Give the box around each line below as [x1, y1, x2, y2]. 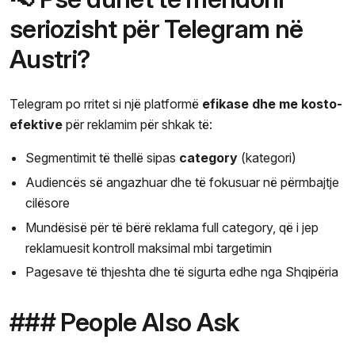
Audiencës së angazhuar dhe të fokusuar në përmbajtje [25, 174, 339, 190]
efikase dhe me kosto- [202, 96, 342, 113]
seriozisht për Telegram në [10, 13, 303, 45]
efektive [10, 116, 63, 133]
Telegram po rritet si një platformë [10, 96, 202, 113]
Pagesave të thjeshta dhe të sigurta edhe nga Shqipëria [25, 264, 338, 281]
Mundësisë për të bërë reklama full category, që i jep [25, 219, 319, 235]
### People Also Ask [10, 307, 239, 338]
